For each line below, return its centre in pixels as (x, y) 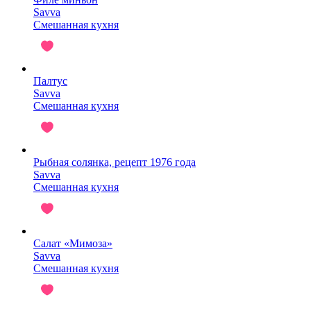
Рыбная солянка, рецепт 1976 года (115, 162)
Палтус (50, 81)
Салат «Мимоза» (73, 243)
